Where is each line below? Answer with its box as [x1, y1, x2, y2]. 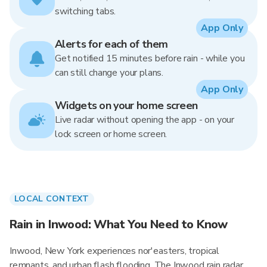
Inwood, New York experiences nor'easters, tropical [10, 244, 220, 257]
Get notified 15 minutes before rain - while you [55, 52, 245, 65]
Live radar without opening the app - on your [55, 113, 235, 126]
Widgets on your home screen [55, 98, 198, 113]
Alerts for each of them [55, 37, 168, 51]
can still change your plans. [55, 66, 163, 79]
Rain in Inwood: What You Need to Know [10, 216, 228, 232]
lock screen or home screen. [55, 128, 167, 141]
